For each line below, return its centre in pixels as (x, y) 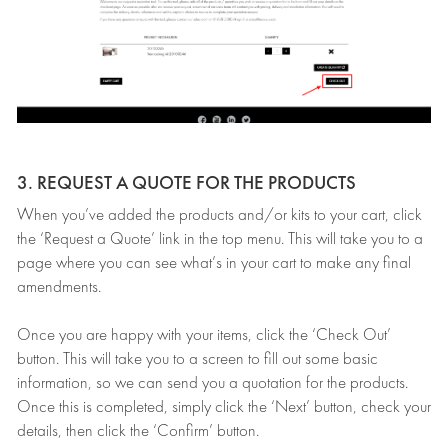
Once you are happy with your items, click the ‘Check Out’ (204, 335)
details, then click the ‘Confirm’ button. (140, 431)
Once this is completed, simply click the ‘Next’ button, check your (224, 407)
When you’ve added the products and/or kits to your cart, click (219, 215)
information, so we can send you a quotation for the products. (212, 383)
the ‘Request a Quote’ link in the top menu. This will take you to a (220, 239)
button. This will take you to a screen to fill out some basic (197, 359)
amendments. (59, 287)
